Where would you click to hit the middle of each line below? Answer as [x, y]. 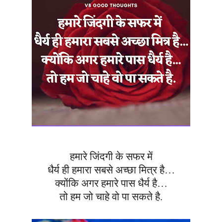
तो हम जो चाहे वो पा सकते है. [111, 197]
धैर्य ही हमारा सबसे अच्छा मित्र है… [111, 170]
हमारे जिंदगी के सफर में [111, 157]
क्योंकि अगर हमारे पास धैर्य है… [111, 184]
